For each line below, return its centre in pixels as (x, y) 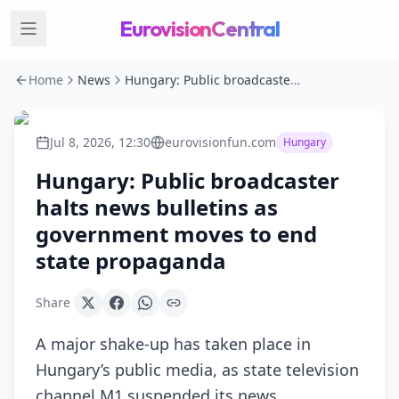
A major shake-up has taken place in (173, 344)
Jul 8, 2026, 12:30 (100, 142)
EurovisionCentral (199, 28)
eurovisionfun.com (220, 142)
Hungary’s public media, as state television (197, 370)
